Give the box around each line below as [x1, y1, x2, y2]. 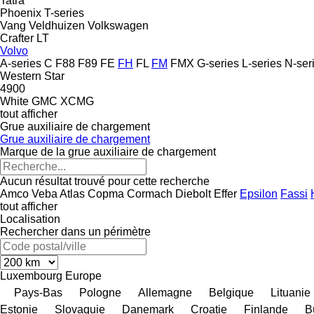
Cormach [127, 187, 172, 200]
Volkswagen [88, 19, 149, 32]
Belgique [209, 286, 254, 299]
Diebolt [175, 187, 211, 200]
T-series [44, 6, 84, 19]
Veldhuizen [29, 19, 85, 32]
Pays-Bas [14, 286, 62, 299]
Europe [65, 269, 102, 282]
